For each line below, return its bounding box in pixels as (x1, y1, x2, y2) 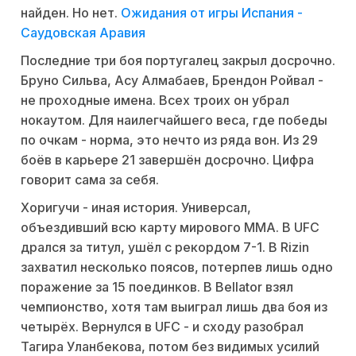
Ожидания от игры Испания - (121, 4, 303, 21)
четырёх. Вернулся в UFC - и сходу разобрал (21, 318, 304, 335)
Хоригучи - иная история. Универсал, (21, 199, 251, 215)
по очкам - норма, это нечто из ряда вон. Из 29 (21, 131, 318, 148)
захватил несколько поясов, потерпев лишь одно (21, 258, 333, 275)
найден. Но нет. (21, 4, 121, 21)
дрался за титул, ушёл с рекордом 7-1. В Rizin (21, 238, 309, 255)
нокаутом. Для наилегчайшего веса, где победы (21, 111, 327, 128)
